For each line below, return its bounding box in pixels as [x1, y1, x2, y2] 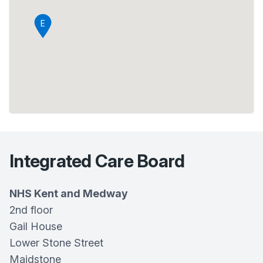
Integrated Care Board [9, 150, 185, 171]
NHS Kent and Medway [9, 187, 128, 200]
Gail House [9, 220, 62, 232]
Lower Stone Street [9, 237, 103, 249]
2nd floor [9, 204, 53, 216]
